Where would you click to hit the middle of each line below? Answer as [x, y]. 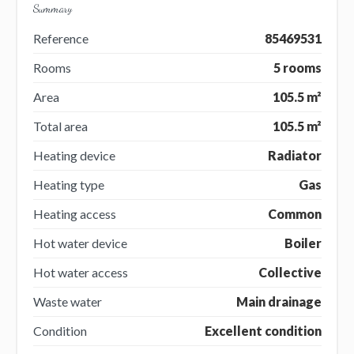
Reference [60, 38]
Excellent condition [263, 330]
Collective [290, 272]
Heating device [74, 155]
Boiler [303, 243]
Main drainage [279, 301]
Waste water [67, 301]
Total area [60, 126]
